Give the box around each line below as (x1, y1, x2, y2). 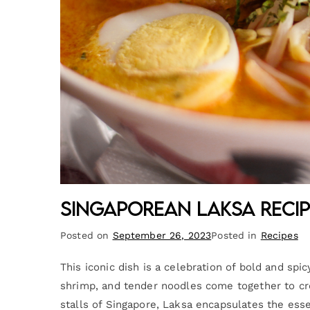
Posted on (60, 229, 113, 241)
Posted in (211, 229, 261, 241)
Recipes (260, 229, 298, 241)
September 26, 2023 (112, 229, 212, 241)
